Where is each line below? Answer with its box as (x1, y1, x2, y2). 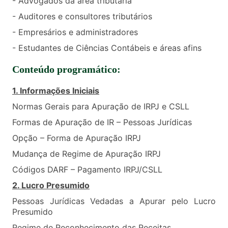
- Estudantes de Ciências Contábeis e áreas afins (12, 43, 202, 53)
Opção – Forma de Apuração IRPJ (12, 133, 141, 143)
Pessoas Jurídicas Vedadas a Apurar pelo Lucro (12, 196, 216, 206)
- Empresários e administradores (12, 27, 138, 37)
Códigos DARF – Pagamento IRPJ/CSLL (12, 164, 162, 175)
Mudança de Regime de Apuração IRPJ (12, 149, 161, 159)
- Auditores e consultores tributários (12, 11, 152, 21)
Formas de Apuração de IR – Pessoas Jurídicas (12, 117, 192, 127)
